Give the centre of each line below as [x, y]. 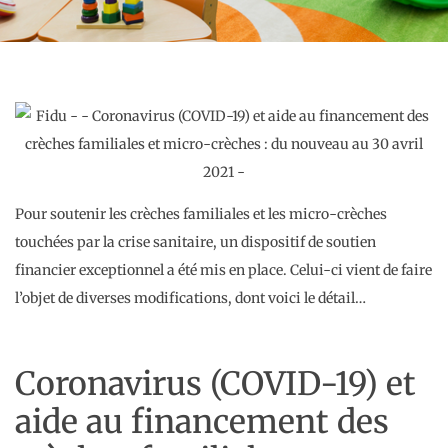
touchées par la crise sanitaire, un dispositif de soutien [195, 242]
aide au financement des [202, 421]
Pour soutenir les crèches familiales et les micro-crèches [201, 214]
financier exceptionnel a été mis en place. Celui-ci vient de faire [223, 270]
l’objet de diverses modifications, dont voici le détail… [190, 298]
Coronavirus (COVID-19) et [215, 383]
